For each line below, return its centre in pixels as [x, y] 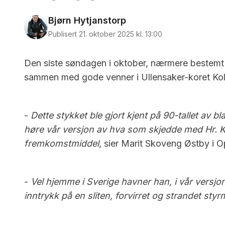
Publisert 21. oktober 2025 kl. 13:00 [105, 34]
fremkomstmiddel [62, 143]
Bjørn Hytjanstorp [87, 20]
